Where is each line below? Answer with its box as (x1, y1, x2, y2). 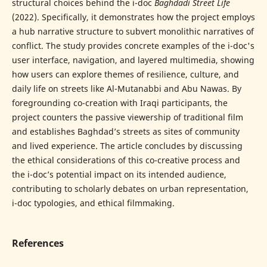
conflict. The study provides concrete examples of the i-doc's (11, 40, 254, 52)
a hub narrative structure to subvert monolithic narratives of (11, 26, 254, 38)
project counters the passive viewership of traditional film (11, 111, 243, 123)
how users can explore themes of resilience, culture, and (11, 69, 239, 80)
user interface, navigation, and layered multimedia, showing (11, 54, 254, 66)
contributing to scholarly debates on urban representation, (11, 183, 249, 195)
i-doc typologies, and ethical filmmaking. (11, 197, 175, 209)
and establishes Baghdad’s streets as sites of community (11, 126, 240, 138)
